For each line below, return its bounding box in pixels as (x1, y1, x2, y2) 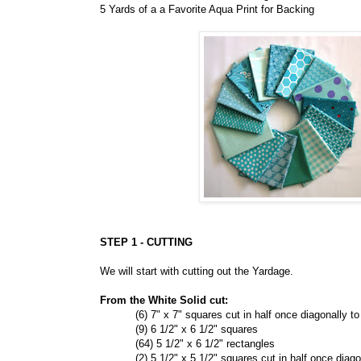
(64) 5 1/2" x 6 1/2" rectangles (100, 338, 275, 351)
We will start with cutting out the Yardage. (100, 265, 293, 278)
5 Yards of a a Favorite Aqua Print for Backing (100, 3, 314, 16)
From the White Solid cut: (100, 294, 228, 307)
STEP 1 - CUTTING (100, 236, 193, 249)
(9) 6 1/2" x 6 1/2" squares (100, 323, 258, 336)
